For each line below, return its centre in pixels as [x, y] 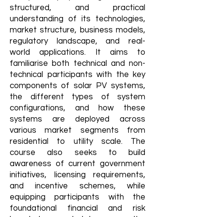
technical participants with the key [77, 74]
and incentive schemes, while [77, 186]
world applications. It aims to [77, 52]
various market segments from [77, 130]
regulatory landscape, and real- [77, 41]
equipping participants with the [77, 197]
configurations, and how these [77, 108]
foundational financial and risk [77, 208]
